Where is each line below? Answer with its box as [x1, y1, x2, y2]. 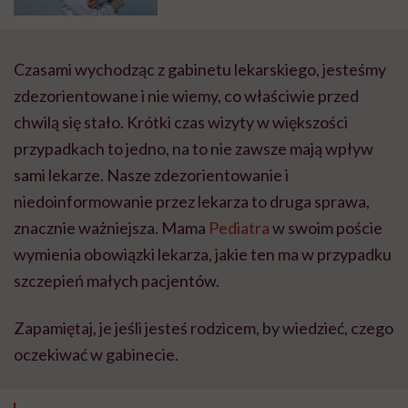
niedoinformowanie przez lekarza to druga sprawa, [14, 190, 370, 211]
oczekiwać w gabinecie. [14, 343, 178, 364]
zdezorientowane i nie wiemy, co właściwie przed [14, 85, 359, 106]
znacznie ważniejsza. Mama [14, 217, 209, 238]
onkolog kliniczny [165, 24, 282, 42]
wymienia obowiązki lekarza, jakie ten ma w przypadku [14, 243, 392, 264]
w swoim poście [270, 217, 382, 238]
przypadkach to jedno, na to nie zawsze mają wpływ [14, 138, 373, 158]
